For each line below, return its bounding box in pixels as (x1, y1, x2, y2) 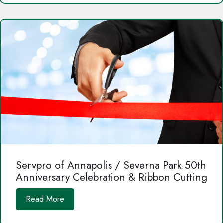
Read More (26, 193, 64, 205)
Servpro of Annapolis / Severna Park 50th (16, 158, 206, 173)
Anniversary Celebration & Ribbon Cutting (16, 170, 207, 185)
